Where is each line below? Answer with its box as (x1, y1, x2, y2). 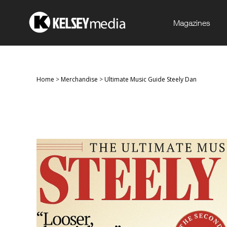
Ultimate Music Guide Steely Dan (104, 75, 197, 84)
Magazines (173, 18, 210, 27)
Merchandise (61, 75, 98, 84)
